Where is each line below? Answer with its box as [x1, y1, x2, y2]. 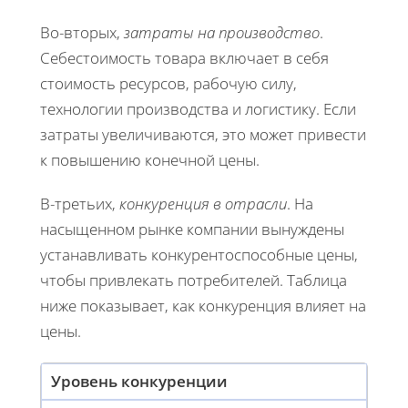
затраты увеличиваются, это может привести [40, 123, 366, 145]
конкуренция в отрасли [119, 192, 287, 214]
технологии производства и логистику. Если [40, 97, 356, 119]
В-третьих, [40, 192, 119, 214]
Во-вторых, [40, 21, 124, 43]
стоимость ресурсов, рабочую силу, [40, 72, 297, 94]
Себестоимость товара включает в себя [40, 46, 329, 68]
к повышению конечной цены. [40, 148, 260, 170]
